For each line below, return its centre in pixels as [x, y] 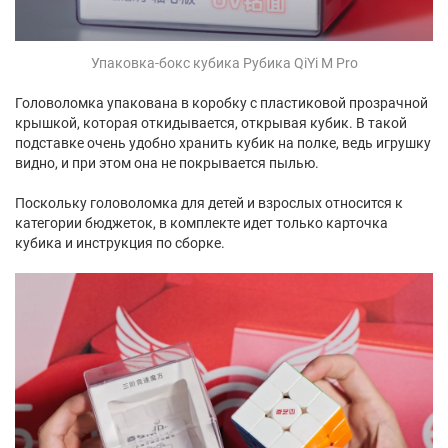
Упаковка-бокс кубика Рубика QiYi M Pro [224, 63]
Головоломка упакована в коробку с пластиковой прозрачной [221, 103]
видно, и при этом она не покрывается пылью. [167, 163]
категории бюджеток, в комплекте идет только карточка [201, 223]
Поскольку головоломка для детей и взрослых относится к [209, 203]
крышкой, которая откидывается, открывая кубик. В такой [211, 123]
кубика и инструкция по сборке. [120, 243]
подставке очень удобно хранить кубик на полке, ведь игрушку [223, 143]
